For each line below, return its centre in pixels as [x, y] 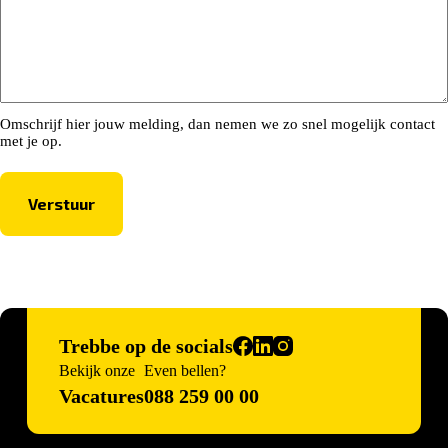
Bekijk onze [96, 370]
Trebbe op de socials [145, 346]
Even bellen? [184, 370]
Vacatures [101, 396]
